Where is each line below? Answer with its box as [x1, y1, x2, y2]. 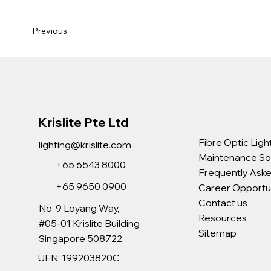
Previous [32, 25, 68, 36]
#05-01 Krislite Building [38, 217, 140, 230]
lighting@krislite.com [38, 139, 131, 151]
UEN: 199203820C [38, 252, 120, 264]
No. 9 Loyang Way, [38, 202, 119, 215]
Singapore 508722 [38, 232, 122, 245]
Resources [198, 212, 247, 224]
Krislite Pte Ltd [38, 114, 129, 130]
